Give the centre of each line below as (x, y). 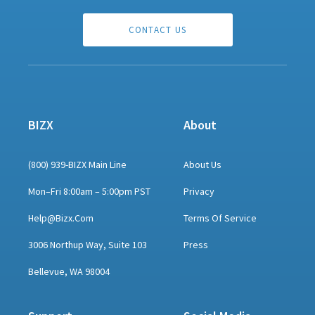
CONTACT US (157, 30)
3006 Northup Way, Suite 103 (88, 244)
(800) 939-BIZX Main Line (78, 164)
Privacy (199, 191)
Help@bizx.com (61, 218)
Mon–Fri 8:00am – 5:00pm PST (90, 191)
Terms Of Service (220, 218)
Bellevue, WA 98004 (69, 271)
